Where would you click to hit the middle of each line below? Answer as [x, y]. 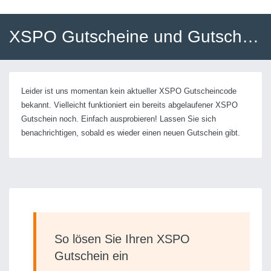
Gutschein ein [91, 256]
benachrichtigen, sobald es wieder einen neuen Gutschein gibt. [131, 133]
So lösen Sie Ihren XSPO [122, 239]
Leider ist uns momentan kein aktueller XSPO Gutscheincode [129, 91]
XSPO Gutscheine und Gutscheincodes [250, 37]
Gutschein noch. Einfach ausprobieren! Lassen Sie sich [119, 119]
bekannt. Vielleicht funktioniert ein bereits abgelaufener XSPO [129, 105]
